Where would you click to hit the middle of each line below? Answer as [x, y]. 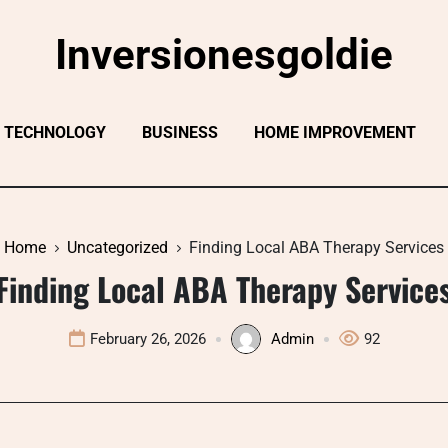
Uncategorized [117, 247]
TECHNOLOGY [55, 132]
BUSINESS [180, 132]
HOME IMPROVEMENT [335, 132]
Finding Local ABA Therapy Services [316, 247]
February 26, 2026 [147, 339]
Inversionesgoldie [224, 54]
